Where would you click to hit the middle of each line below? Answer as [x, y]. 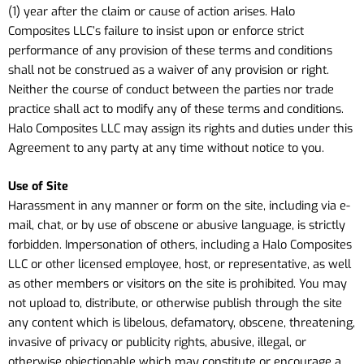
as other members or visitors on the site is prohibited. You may [178, 284]
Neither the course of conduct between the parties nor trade [171, 89]
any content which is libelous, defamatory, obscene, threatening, [182, 323]
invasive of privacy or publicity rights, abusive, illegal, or [157, 342]
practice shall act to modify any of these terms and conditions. [176, 108]
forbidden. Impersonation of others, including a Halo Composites [180, 245]
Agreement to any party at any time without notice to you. [166, 147]
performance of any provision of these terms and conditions [170, 50]
